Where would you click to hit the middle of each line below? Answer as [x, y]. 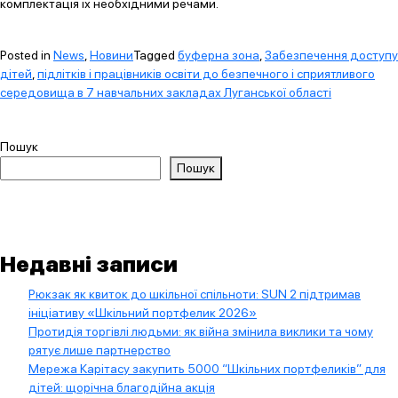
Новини [111, 55]
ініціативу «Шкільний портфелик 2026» [143, 312]
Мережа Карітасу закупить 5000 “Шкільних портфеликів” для [207, 368]
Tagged [155, 55]
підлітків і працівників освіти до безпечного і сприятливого [206, 73]
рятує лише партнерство [99, 350]
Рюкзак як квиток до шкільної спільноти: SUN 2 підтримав [195, 294]
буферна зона [219, 55]
